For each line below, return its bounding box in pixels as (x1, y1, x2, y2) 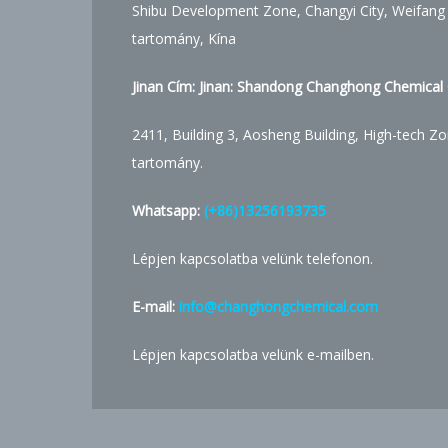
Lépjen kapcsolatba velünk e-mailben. (132, 345, 374, 364)
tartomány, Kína (132, 29, 236, 48)
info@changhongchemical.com (179, 297, 378, 316)
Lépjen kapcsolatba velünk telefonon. (132, 249, 373, 268)
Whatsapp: (132, 201, 204, 220)
